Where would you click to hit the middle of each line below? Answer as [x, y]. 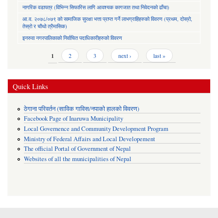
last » [159, 56]
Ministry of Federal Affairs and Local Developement [89, 139]
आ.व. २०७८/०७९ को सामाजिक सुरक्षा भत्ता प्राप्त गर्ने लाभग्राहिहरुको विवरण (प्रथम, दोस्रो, [107, 19]
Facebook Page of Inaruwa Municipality [73, 119]
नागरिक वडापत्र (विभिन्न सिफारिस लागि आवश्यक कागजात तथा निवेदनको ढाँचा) [96, 7]
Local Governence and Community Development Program [96, 129]
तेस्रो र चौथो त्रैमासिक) [45, 26]
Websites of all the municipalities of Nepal [77, 159]
